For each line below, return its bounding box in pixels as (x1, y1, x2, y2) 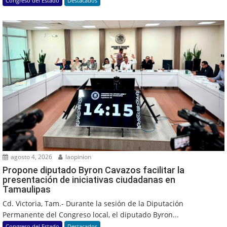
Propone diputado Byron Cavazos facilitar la (3, 164, 184, 175)
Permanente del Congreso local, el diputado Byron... (3, 209, 179, 219)
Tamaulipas (3, 183, 51, 195)
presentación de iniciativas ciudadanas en (3, 174, 175, 185)
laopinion (64, 152, 91, 161)
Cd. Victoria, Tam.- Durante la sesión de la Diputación (3, 198, 183, 208)
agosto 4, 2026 (9, 152, 52, 161)
